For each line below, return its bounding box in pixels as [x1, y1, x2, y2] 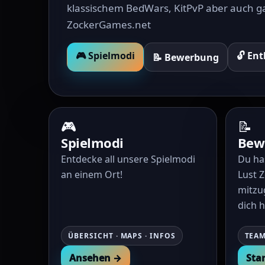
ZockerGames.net [67, 18, 151, 31]
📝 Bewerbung [153, 50, 219, 64]
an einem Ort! [61, 168, 122, 181]
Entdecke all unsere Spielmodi [61, 153, 195, 166]
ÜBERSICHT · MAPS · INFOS [68, 231, 176, 241]
